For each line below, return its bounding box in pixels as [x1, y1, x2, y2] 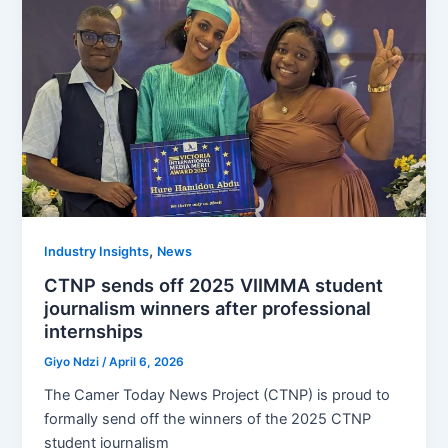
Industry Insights [44, 243, 150, 259]
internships [44, 320, 144, 343]
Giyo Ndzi [44, 355, 103, 370]
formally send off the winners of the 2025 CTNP [44, 410, 372, 429]
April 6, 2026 [109, 355, 185, 370]
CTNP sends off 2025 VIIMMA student [44, 274, 384, 297]
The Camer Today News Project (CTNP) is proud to [44, 386, 391, 405]
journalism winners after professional [44, 297, 372, 320]
